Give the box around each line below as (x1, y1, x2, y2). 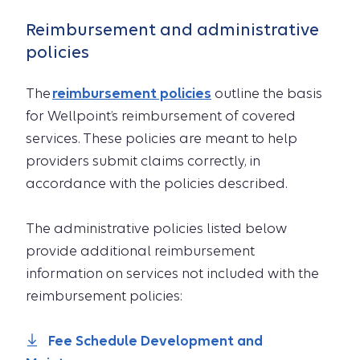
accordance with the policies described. (26, 176, 287, 191)
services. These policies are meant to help (26, 131, 297, 146)
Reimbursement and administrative (26, 20, 319, 39)
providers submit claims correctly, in (26, 153, 260, 169)
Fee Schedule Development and (48, 333, 263, 349)
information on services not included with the (26, 266, 319, 281)
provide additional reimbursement (26, 243, 255, 259)
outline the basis (211, 86, 322, 101)
